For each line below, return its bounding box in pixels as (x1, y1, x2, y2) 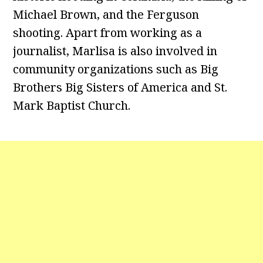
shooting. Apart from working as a (13, 25, 203, 41)
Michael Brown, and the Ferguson (13, 6, 200, 23)
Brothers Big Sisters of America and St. (13, 79, 228, 96)
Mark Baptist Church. (13, 97, 131, 114)
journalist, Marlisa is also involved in (13, 43, 218, 59)
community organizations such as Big (13, 61, 219, 77)
